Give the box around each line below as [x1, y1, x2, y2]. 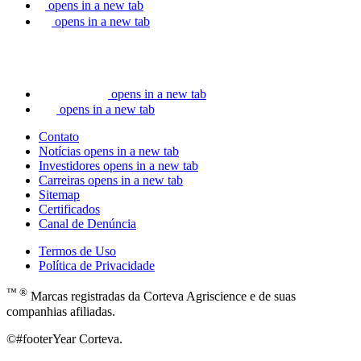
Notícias [39, 144, 81, 159]
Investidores [39, 159, 100, 173]
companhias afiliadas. [6, 304, 115, 318]
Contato [39, 130, 79, 144]
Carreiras [39, 173, 85, 188]
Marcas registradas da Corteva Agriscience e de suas [27, 289, 296, 304]
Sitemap [39, 188, 80, 202]
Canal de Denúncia [39, 217, 136, 231]
